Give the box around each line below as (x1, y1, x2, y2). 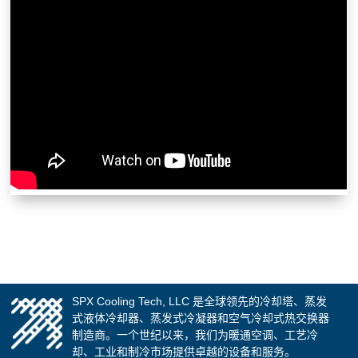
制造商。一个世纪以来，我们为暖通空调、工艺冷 (72, 328, 319, 341)
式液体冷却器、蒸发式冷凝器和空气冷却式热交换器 (72, 312, 330, 324)
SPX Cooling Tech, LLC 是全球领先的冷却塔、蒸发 (72, 295, 328, 308)
